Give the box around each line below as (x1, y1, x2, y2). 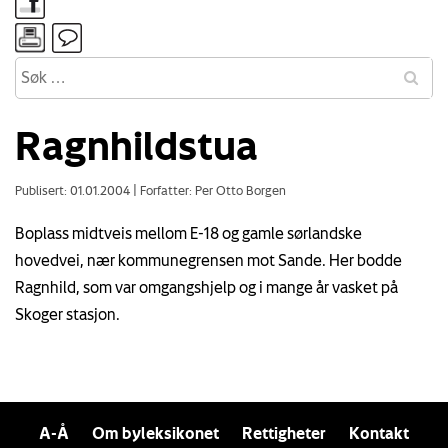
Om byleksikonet (92, 423, 219, 442)
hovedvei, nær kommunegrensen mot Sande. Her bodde (15, 250, 402, 269)
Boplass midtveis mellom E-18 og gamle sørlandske (15, 223, 362, 242)
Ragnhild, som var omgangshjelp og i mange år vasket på (15, 277, 398, 296)
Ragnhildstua (15, 122, 258, 167)
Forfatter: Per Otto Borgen (137, 182, 286, 197)
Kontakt (349, 423, 409, 442)
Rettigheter (242, 423, 326, 442)
